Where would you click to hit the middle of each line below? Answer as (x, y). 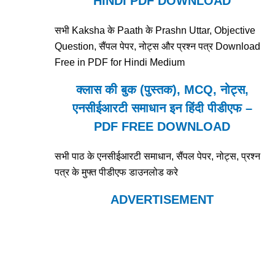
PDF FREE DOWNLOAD (162, 127)
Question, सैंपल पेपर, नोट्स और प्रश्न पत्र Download (158, 47)
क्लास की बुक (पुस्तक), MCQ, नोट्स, (162, 90)
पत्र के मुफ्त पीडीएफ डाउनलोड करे (117, 172)
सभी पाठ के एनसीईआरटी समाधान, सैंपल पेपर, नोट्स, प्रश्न (158, 157)
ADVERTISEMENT (162, 200)
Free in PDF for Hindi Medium (120, 63)
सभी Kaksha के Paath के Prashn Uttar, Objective (155, 31)
